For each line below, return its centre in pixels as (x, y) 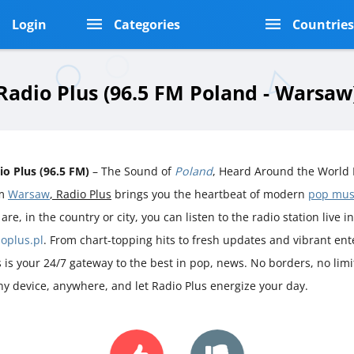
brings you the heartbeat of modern (210, 194)
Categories (147, 24)
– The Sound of (132, 171)
